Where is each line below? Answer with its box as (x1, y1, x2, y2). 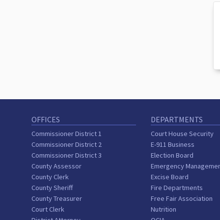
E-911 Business (151, 139, 195, 149)
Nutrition (151, 204, 177, 214)
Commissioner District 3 (31, 150, 102, 160)
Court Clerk (31, 204, 64, 214)
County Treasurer (31, 193, 82, 203)
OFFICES (31, 114, 60, 124)
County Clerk (31, 172, 69, 181)
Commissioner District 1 (31, 129, 102, 138)
